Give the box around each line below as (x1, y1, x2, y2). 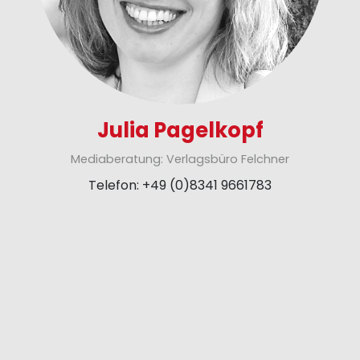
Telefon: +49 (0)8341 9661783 (88, 176, 272, 194)
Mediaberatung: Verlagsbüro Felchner (71, 151, 289, 168)
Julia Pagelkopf (96, 116, 264, 145)
